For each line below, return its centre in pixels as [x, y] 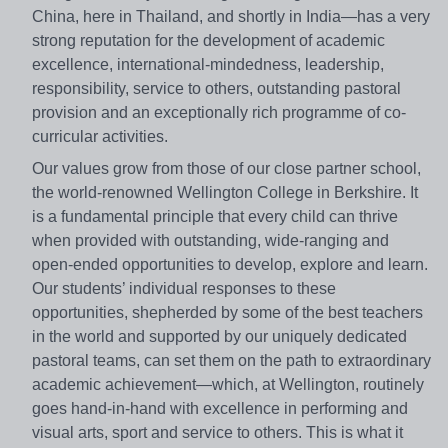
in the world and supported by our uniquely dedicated [219, 336]
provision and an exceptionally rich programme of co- [219, 112]
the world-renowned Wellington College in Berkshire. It [225, 192]
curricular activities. [100, 136]
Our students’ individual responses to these [184, 288]
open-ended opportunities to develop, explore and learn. [230, 264]
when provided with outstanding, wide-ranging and [210, 240]
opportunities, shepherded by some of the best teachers [227, 312]
